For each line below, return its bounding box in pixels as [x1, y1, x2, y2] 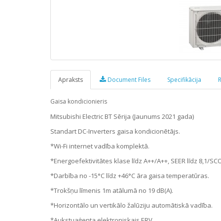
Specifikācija [167, 75, 201, 84]
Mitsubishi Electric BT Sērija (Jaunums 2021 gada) [50, 112, 194, 121]
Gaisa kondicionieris [50, 97, 107, 106]
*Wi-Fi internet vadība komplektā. [50, 142, 149, 151]
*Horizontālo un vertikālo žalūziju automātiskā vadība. [50, 201, 213, 210]
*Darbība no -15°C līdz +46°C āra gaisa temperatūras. [50, 171, 209, 181]
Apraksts [58, 75, 83, 84]
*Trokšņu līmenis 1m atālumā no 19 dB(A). [50, 186, 173, 195]
